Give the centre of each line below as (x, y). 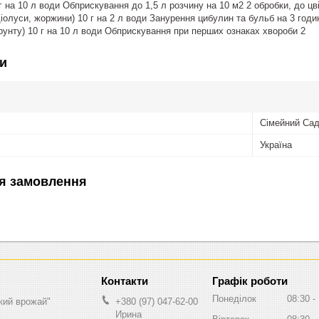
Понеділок (234, 298)
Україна (276, 145)
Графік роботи (250, 281)
